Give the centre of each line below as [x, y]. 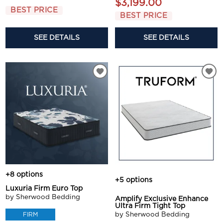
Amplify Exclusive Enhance [162, 199]
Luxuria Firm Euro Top [44, 189]
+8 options [24, 175]
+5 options [134, 180]
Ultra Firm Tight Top [150, 206]
